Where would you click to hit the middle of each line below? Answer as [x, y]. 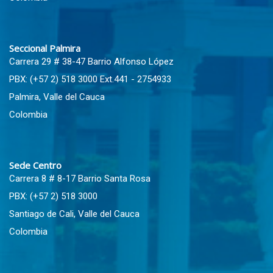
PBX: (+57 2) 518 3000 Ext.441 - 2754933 [90, 79]
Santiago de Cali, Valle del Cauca [74, 214]
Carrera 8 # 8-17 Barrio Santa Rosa [80, 179]
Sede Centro [35, 165]
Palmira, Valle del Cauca [57, 97]
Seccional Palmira [45, 48]
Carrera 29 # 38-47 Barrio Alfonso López [91, 62]
